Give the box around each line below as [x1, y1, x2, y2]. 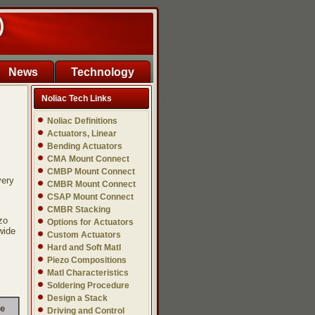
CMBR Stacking [47, 205, 110, 214]
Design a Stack [47, 293, 108, 303]
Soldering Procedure [47, 281, 129, 290]
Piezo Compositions [47, 255, 127, 265]
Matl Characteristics [47, 268, 129, 278]
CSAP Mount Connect [47, 192, 134, 202]
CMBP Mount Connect [47, 167, 135, 176]
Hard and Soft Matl [47, 243, 121, 252]
